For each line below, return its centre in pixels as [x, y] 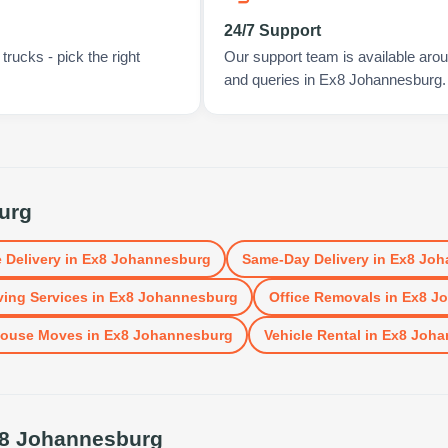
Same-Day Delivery [305, 258]
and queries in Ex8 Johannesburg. [334, 80]
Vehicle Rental [312, 334]
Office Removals [324, 296]
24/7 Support [272, 30]
